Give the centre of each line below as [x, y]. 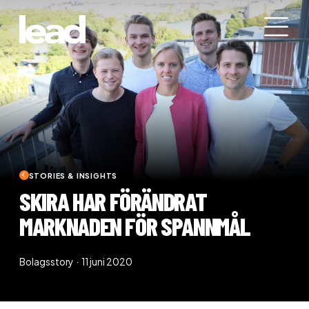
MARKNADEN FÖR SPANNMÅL [135, 226]
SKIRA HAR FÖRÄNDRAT [113, 201]
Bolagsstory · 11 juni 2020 [76, 261]
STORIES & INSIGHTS [73, 175]
